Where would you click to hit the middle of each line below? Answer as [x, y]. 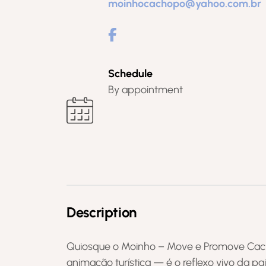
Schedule [130, 74]
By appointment [145, 90]
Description [102, 212]
